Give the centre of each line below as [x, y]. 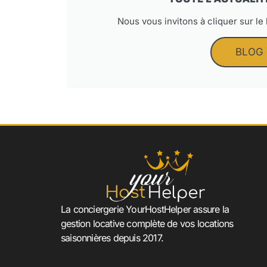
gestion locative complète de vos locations [147, 223]
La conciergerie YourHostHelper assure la [145, 209]
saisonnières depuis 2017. [112, 238]
